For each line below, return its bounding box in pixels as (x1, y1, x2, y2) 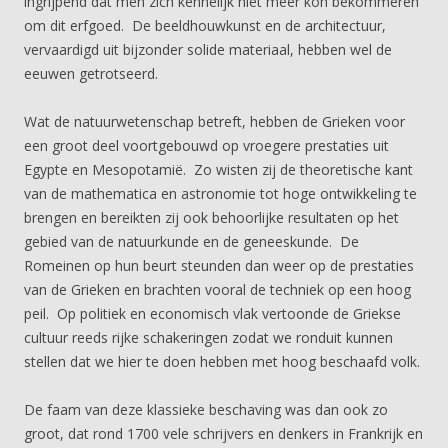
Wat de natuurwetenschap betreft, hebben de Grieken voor (24, 112, 405, 131)
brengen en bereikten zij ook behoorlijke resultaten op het (24, 208, 399, 227)
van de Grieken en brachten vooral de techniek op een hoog (24, 280, 411, 299)
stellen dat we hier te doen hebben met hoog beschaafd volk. (24, 352, 420, 371)
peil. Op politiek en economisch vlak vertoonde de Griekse (24, 304, 401, 323)
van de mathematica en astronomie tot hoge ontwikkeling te (24, 184, 417, 203)
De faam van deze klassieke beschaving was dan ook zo (24, 400, 388, 419)
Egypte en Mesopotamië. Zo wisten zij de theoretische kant (24, 160, 413, 179)
